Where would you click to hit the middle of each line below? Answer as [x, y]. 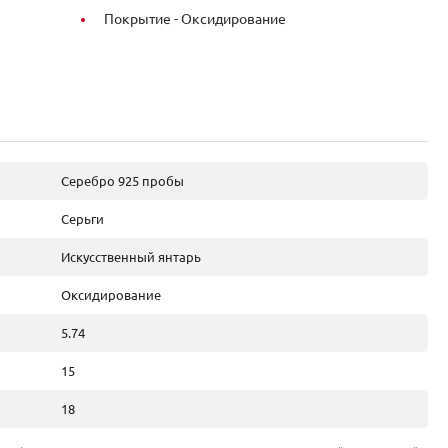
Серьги [82, 219]
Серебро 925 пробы [122, 181]
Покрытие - [142, 19]
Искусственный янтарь [131, 257]
